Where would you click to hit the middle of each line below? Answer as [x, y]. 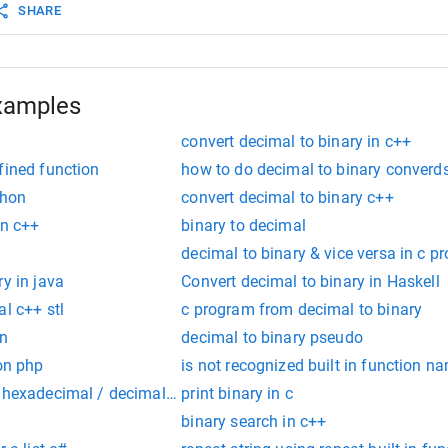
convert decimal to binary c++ [287, 198]
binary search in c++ [254, 422]
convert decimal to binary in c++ [296, 142]
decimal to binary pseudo [272, 338]
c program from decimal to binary [302, 310]
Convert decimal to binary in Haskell [310, 282]
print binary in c [237, 394]
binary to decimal [243, 226]
